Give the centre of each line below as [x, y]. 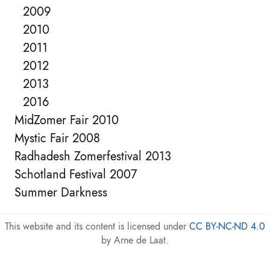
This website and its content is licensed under [97, 226]
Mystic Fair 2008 [57, 138]
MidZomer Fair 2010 [67, 120]
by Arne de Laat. [135, 240]
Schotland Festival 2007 [76, 174]
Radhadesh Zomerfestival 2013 [93, 156]
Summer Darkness [61, 193]
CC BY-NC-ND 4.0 [227, 226]
